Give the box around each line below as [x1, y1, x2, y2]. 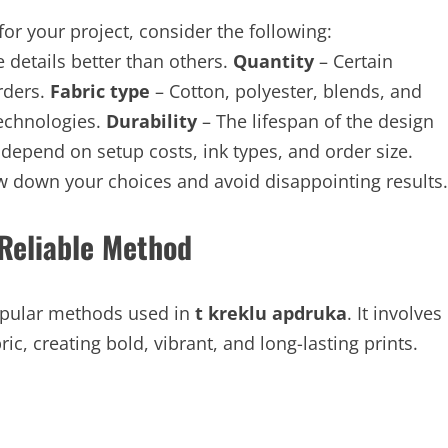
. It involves [347, 301, 442, 325]
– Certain [314, 49, 393, 73]
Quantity [233, 49, 314, 73]
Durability [106, 109, 197, 133]
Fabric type [50, 79, 150, 103]
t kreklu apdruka [195, 301, 347, 325]
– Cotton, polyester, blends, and [150, 79, 422, 103]
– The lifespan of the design [197, 109, 434, 133]
